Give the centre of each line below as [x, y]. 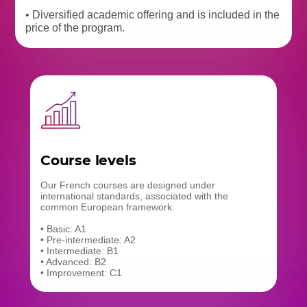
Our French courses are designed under [128, 185]
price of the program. [75, 27]
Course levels [88, 160]
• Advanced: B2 [73, 261]
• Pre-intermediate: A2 [88, 240]
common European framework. [108, 207]
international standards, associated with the [134, 196]
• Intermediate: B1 [79, 250]
